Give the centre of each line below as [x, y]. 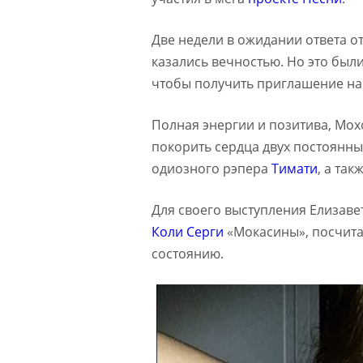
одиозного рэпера [211, 168]
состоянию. [188, 253]
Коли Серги [188, 231]
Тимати [295, 168]
